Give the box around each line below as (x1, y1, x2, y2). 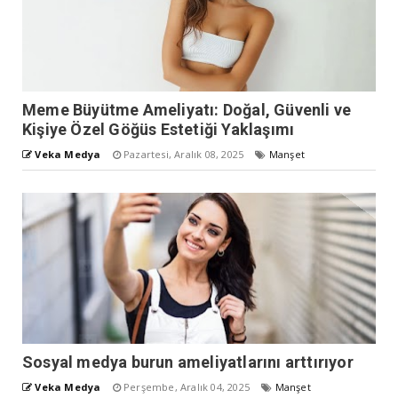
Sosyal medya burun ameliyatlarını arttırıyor (22, 352, 354, 371)
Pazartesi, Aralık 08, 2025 (120, 147, 247, 161)
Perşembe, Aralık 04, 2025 (120, 379, 253, 394)
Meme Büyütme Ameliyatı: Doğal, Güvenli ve (22, 99, 352, 119)
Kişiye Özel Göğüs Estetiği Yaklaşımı (22, 119, 295, 139)
